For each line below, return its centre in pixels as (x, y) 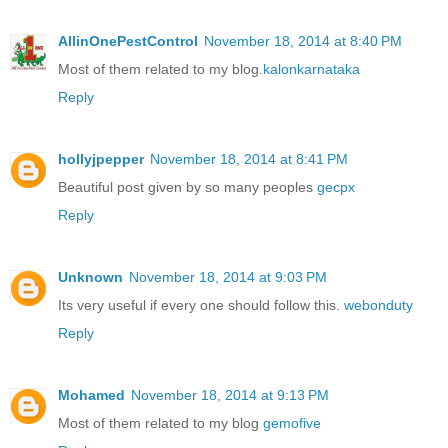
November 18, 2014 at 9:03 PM (228, 276)
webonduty (378, 304)
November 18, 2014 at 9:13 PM (230, 394)
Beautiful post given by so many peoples (187, 186)
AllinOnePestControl (128, 40)
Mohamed (91, 394)
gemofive (292, 422)
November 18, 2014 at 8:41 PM (249, 158)
